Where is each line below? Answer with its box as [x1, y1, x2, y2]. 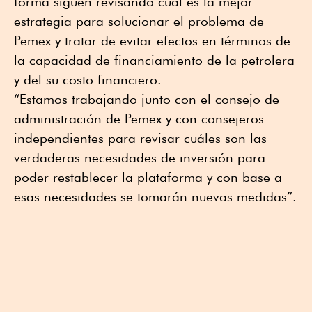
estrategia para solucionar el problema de [14, 13, 264, 29]
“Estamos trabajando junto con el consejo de [14, 91, 279, 107]
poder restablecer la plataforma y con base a [14, 169, 282, 185]
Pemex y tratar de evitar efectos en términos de [14, 32, 290, 48]
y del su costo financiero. [14, 71, 162, 87]
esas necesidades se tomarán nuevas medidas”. [14, 188, 297, 204]
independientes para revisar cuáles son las [14, 130, 267, 146]
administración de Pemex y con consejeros [14, 110, 264, 126]
